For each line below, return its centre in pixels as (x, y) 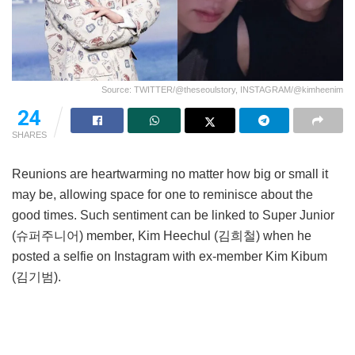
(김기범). (36, 277)
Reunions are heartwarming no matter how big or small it (170, 174)
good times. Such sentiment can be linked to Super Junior (173, 215)
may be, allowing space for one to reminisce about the (162, 194)
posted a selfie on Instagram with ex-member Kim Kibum (170, 256)
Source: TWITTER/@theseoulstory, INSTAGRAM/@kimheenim (222, 89)
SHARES (29, 134)
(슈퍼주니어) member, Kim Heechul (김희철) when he (162, 235)
